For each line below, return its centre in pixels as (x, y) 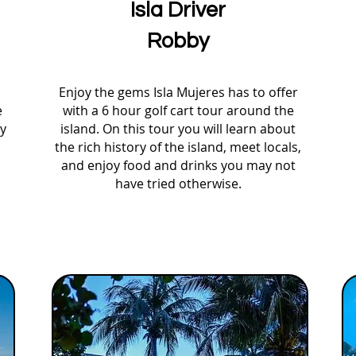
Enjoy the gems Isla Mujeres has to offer (178, 92)
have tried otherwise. (178, 184)
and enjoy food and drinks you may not (178, 165)
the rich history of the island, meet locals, (178, 147)
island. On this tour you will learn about (178, 129)
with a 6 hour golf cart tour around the (178, 110)
